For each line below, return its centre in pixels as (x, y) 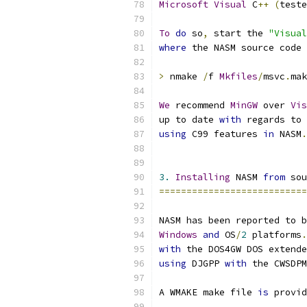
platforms (274, 235)
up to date (189, 120)
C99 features (225, 134)
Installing (203, 177)
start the (238, 33)
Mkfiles (238, 76)
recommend (200, 105)
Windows (178, 235)
